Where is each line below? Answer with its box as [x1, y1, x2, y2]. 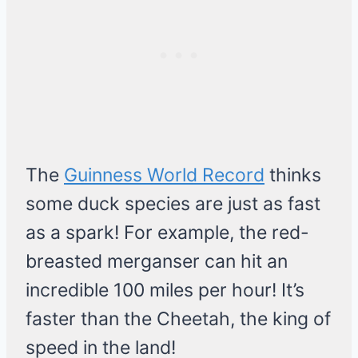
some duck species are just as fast [26, 193, 320, 216]
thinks [265, 164, 321, 187]
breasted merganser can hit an [26, 250, 288, 273]
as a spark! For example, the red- [26, 221, 309, 245]
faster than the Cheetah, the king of [26, 308, 331, 331]
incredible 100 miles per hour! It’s [26, 279, 304, 302]
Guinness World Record [64, 164, 265, 187]
